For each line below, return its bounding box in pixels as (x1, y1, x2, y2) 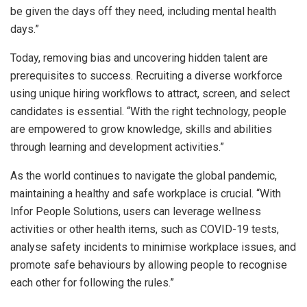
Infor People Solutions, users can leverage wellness (10, 205, 261, 219)
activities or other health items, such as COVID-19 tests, (10, 223, 279, 236)
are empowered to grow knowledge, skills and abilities (10, 123, 272, 136)
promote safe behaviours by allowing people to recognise (10, 258, 287, 272)
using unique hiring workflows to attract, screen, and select (10, 87, 290, 101)
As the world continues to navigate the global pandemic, (10, 169, 277, 183)
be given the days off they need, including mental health (10, 5, 276, 19)
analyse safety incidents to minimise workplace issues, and (10, 241, 296, 254)
